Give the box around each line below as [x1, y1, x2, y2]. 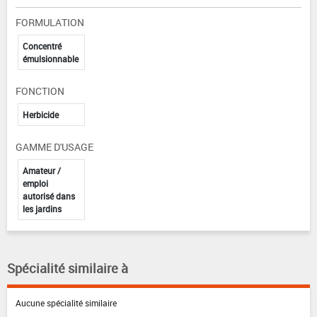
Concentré [23, 40, 62, 52]
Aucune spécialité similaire [16, 297, 117, 309]
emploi [23, 178, 48, 190]
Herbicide [23, 109, 59, 121]
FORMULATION [16, 16, 84, 30]
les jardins [23, 203, 62, 215]
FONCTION [16, 84, 64, 98]
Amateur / [23, 165, 61, 177]
